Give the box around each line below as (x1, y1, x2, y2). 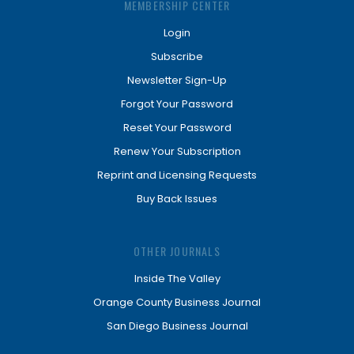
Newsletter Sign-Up (127, 73, 227, 88)
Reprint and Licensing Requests (97, 168, 257, 183)
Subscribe (151, 49, 203, 64)
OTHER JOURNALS (134, 243, 220, 259)
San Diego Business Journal (106, 318, 248, 333)
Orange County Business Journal (93, 295, 261, 310)
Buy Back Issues (137, 191, 217, 206)
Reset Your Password (122, 120, 232, 135)
